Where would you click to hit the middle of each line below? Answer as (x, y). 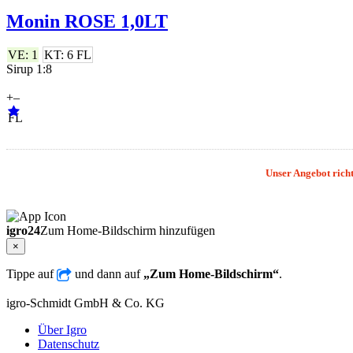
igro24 (23, 231)
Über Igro (62, 329)
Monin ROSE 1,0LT (87, 22)
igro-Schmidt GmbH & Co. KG (85, 303)
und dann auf (108, 274)
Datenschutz (69, 344)
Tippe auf (32, 274)
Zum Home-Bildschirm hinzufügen (128, 231)
